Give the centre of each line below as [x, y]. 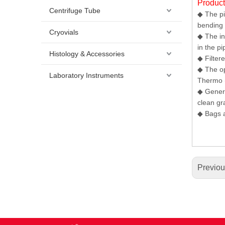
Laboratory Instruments [86, 75]
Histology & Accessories [87, 54]
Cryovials [64, 32]
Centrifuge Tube [75, 11]
